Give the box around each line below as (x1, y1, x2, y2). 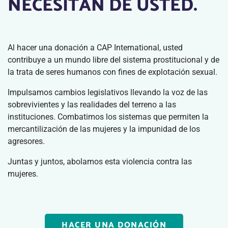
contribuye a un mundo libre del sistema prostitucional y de (8, 55, 219, 65)
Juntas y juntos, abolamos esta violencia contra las (8, 157, 192, 166)
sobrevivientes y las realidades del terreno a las (8, 100, 176, 109)
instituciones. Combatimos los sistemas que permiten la (8, 112, 209, 122)
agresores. (8, 136, 45, 146)
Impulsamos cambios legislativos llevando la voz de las (8, 88, 208, 97)
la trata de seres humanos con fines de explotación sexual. (8, 67, 217, 77)
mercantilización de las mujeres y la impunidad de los (8, 124, 200, 134)
